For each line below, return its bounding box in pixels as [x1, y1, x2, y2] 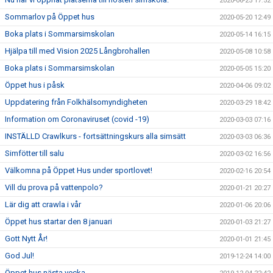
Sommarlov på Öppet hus [5, 12, 94, 22]
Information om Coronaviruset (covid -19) [5, 115, 149, 124]
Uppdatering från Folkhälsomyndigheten [5, 97, 147, 107]
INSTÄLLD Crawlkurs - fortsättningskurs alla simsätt [5, 132, 186, 141]
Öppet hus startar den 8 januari [5, 217, 112, 227]
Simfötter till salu [5, 149, 64, 158]
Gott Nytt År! [5, 234, 48, 244]
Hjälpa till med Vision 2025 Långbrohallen [5, 46, 150, 56]
